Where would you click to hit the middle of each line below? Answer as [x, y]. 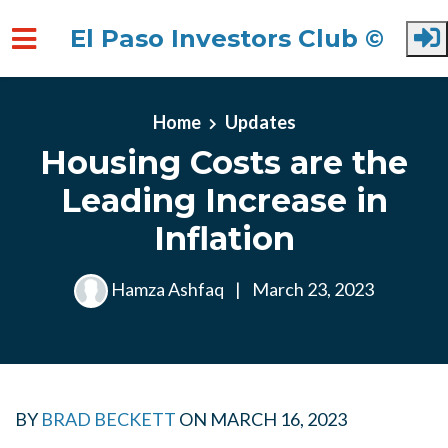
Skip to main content [94, 105]
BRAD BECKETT [108, 419]
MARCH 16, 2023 [278, 419]
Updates [260, 122]
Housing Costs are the [224, 162]
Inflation [224, 238]
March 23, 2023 [311, 288]
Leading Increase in [224, 200]
